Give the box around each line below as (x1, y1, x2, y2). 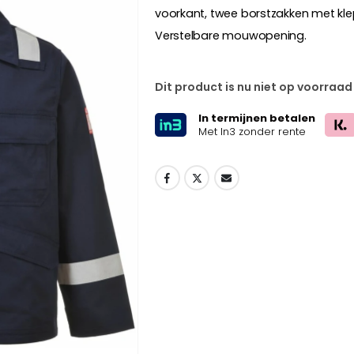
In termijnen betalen (198, 110, 316, 126)
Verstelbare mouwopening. (154, 28, 307, 43)
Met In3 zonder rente (198, 123, 307, 139)
